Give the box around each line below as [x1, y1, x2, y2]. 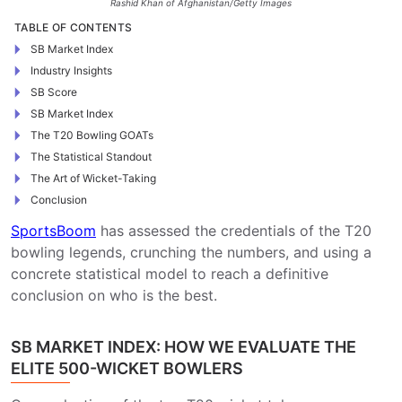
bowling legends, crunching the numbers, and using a [11, 243, 371, 261]
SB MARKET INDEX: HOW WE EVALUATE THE [11, 337, 356, 356]
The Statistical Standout [31, 150, 152, 163]
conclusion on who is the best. [11, 286, 217, 304]
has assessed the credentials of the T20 [96, 222, 371, 240]
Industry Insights [31, 64, 112, 77]
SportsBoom [11, 222, 96, 240]
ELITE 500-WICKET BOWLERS [11, 359, 243, 378]
